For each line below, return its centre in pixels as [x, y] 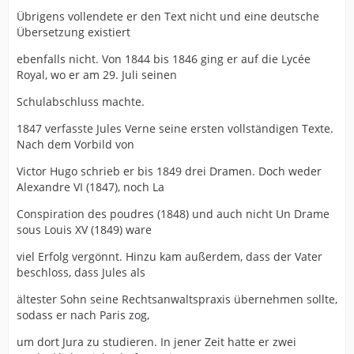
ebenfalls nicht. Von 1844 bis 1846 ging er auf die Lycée [164, 58]
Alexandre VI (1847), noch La [90, 186]
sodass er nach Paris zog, [83, 314]
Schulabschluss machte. [81, 101]
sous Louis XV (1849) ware [84, 229]
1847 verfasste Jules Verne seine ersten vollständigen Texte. [175, 128]
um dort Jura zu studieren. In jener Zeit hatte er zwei [156, 341]
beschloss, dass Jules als [81, 272]
